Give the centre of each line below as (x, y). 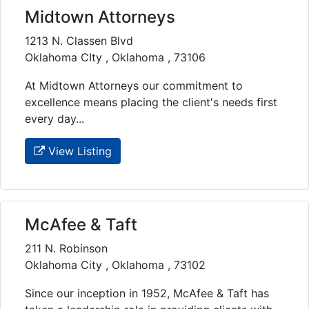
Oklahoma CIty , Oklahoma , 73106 (115, 57)
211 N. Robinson (66, 248)
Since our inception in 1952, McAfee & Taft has (147, 293)
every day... (54, 118)
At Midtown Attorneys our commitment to (134, 85)
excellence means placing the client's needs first (151, 102)
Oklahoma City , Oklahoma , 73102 (115, 265)
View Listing (78, 151)
